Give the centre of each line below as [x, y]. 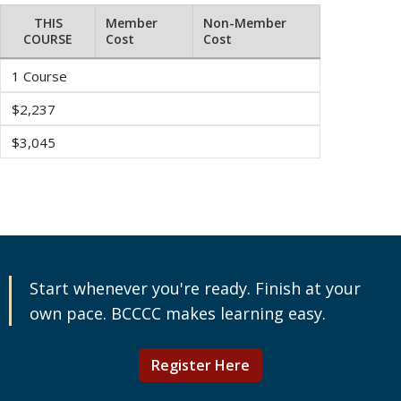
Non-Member [245, 23]
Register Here [200, 365]
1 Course [39, 76]
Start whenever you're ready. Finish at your [195, 288]
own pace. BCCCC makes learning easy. [178, 313]
